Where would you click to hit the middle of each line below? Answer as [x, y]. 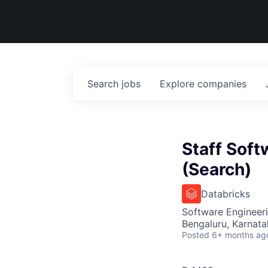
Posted [196, 235]
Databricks [226, 194]
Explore [179, 84]
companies [222, 84]
